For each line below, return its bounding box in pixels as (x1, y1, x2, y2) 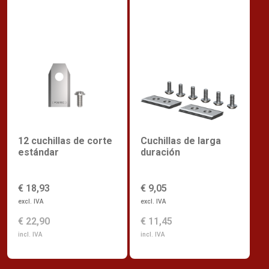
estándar (18, 147, 59, 159)
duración (141, 147, 180, 159)
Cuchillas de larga (141, 135, 221, 147)
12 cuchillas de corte (18, 135, 112, 147)
